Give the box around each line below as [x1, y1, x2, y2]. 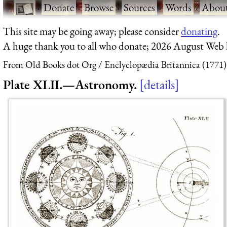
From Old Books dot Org [3, 58, 96, 71]
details [144, 75, 175, 93]
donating [181, 24, 217, 38]
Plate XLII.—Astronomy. [3, 75, 137, 93]
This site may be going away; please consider [3, 24, 181, 38]
